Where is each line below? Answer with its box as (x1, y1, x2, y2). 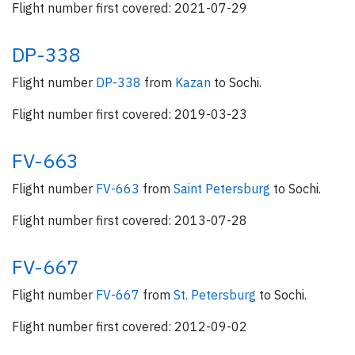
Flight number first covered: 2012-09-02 (12, 319, 247, 334)
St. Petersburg (174, 287, 259, 303)
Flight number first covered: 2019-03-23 (12, 106, 247, 122)
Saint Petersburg (174, 181, 273, 197)
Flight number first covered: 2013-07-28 (12, 212, 247, 228)
